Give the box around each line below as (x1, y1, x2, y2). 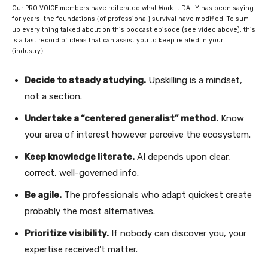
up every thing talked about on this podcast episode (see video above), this (12, 25, 255, 33)
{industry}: (12, 47, 45, 55)
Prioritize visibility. (25, 227, 109, 239)
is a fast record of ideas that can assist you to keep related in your (12, 36, 223, 44)
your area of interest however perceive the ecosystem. (25, 129, 251, 140)
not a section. (25, 90, 82, 102)
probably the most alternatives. (25, 205, 155, 217)
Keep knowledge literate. (25, 151, 135, 162)
